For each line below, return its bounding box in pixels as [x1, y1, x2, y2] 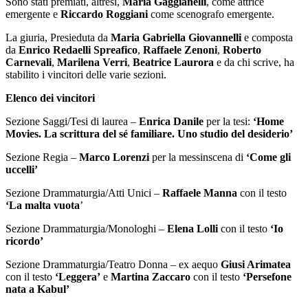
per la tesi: [203, 115, 250, 128]
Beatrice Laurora [133, 56, 214, 69]
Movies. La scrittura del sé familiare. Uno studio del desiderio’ [5, 128, 293, 140]
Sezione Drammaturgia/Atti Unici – [5, 187, 162, 199]
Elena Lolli [167, 223, 218, 235]
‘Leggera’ [55, 271, 100, 283]
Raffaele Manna [162, 187, 237, 199]
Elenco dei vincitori [5, 92, 95, 104]
